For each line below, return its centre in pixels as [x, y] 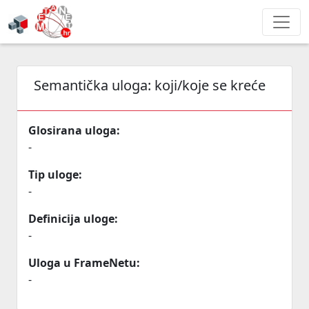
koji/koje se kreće [210, 85]
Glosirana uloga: [74, 130]
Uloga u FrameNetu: [84, 263]
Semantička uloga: [94, 85]
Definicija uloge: [73, 219]
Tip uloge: [55, 175]
